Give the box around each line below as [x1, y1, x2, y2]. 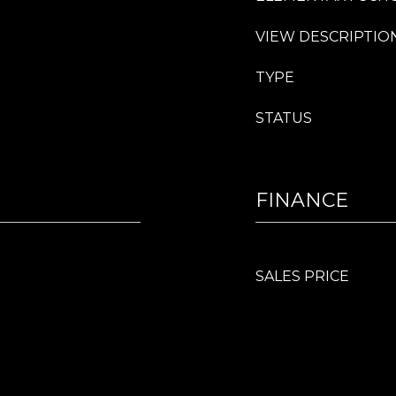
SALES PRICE [255, 268, 349, 285]
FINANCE [255, 188, 348, 212]
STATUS [255, 110, 312, 126]
